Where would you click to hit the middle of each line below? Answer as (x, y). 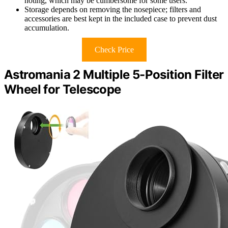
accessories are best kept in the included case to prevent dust (121, 18)
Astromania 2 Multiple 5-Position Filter (114, 74)
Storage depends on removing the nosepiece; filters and (113, 9)
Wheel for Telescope (63, 89)
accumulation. (47, 27)
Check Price (114, 49)
